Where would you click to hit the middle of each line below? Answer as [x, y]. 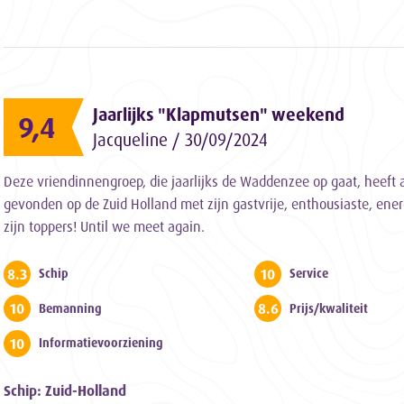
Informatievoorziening [101, 343]
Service [309, 273]
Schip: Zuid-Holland [65, 390]
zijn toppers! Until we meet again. [104, 226]
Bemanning [70, 308]
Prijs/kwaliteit [329, 308]
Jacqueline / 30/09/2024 [180, 139]
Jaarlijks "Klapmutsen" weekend [219, 114]
